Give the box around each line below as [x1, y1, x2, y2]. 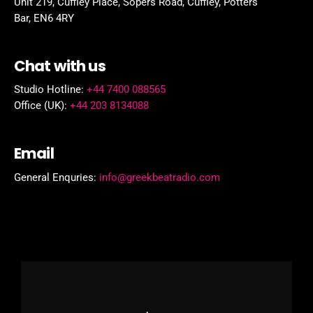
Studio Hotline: [14, 83, 87, 96]
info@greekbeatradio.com [99, 170, 220, 184]
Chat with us [14, 55, 105, 76]
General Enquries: [14, 170, 99, 184]
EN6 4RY [34, 12, 74, 25]
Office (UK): [14, 99, 70, 112]
